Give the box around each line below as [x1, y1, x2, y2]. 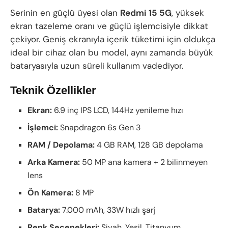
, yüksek [172, 7, 204, 18]
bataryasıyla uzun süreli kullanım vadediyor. [10, 60, 183, 71]
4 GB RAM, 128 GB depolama [95, 139, 204, 151]
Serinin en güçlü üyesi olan [10, 7, 120, 18]
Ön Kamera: [27, 187, 74, 198]
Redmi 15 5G [120, 7, 172, 18]
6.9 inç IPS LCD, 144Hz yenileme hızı [52, 105, 184, 116]
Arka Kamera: [27, 157, 80, 168]
